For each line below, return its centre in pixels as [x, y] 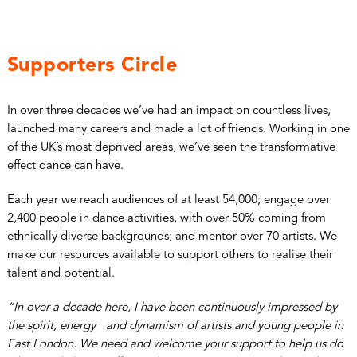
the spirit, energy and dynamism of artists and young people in [175, 326]
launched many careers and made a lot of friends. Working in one [178, 129]
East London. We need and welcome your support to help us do [175, 344]
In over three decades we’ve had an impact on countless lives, [169, 111]
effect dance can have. [65, 166]
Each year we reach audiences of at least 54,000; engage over [168, 200]
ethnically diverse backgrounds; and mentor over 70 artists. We [172, 237]
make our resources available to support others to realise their [170, 255]
